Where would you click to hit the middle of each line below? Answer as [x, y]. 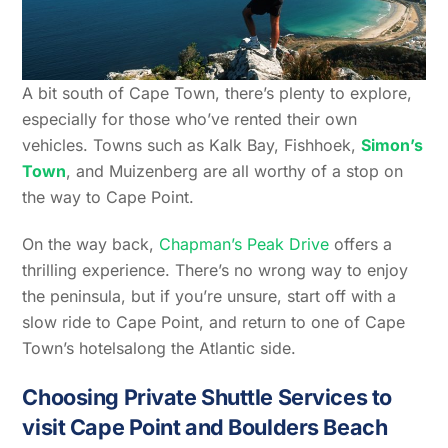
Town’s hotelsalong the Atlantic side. [159, 348]
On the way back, [91, 244]
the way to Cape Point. [111, 197]
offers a [361, 244]
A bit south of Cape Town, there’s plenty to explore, [217, 93]
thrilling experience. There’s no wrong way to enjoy [215, 270]
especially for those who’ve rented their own [190, 119]
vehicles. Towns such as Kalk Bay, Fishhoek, [192, 145]
